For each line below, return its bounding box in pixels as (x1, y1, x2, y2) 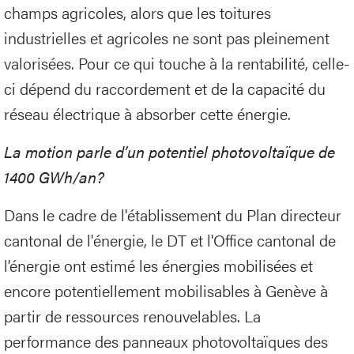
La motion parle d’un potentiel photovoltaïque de (4, 140, 335, 164)
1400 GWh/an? (4, 165, 104, 189)
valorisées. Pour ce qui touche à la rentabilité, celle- (4, 51, 350, 75)
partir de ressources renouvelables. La (4, 304, 261, 328)
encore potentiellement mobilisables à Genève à (4, 279, 328, 303)
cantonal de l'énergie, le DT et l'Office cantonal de (4, 228, 336, 252)
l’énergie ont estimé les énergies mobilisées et (4, 254, 313, 277)
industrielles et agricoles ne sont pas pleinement (4, 26, 330, 50)
